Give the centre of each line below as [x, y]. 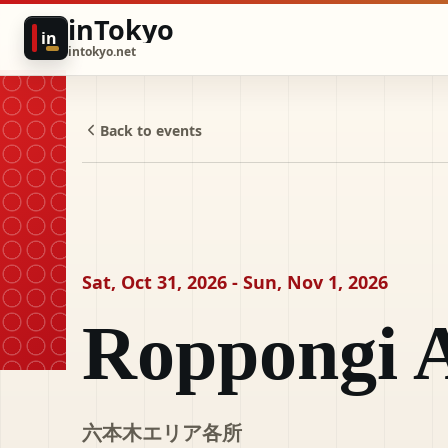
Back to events [151, 130]
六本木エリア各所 [162, 432]
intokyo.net [102, 51]
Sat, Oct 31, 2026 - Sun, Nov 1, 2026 [235, 282]
